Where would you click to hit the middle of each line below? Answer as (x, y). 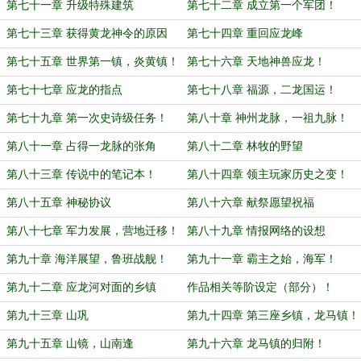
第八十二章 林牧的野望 (245, 146)
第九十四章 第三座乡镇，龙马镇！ (273, 315)
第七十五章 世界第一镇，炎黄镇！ (93, 62)
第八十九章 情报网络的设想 (256, 231)
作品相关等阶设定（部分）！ (260, 287)
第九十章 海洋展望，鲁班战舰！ (87, 259)
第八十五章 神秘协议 (59, 203)
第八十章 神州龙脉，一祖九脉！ (268, 118)
